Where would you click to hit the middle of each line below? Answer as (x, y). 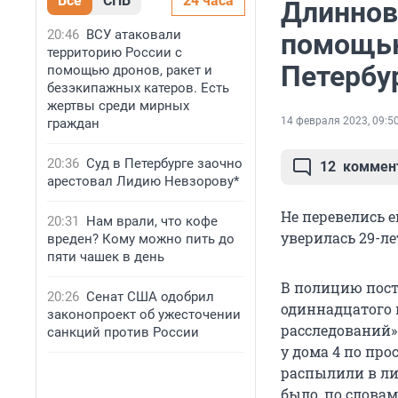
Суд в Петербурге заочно (164, 163)
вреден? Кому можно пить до (141, 239)
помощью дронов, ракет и (130, 70)
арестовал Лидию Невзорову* (143, 181)
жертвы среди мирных (118, 106)
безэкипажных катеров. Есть (138, 88)
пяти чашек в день (106, 257)
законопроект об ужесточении (144, 314)
